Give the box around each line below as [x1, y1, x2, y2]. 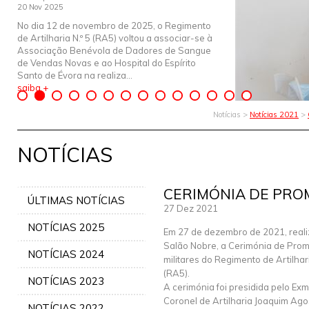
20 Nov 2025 [17, 2, 63, 12]
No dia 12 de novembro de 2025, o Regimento [17, 20, 211, 31]
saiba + [17, 82, 48, 93]
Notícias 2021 [250, 110, 299, 119]
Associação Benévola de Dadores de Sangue [17, 45, 211, 56]
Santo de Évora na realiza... [17, 70, 132, 81]
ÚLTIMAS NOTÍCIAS [28, 194, 125, 207]
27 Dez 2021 [163, 203, 218, 214]
